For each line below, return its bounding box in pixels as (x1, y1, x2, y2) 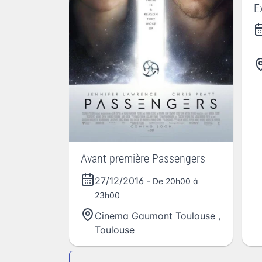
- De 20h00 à (147, 175, 198, 186)
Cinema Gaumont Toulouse (95, 209, 215, 222)
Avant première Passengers (81, 151, 205, 166)
